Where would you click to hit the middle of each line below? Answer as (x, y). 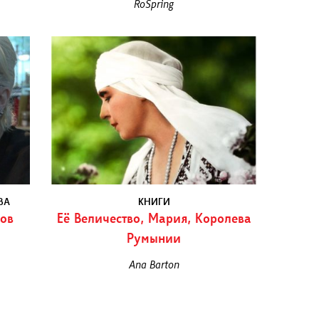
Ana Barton (154, 265)
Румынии (154, 240)
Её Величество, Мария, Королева (154, 220)
